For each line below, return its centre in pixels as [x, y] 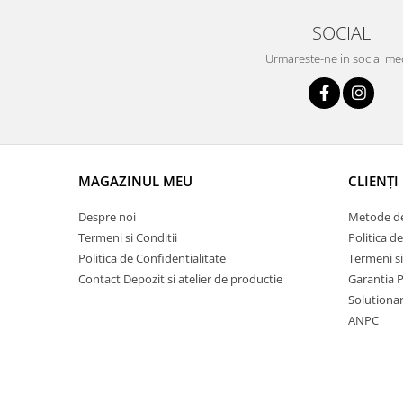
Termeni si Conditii [128, 238]
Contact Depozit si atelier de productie [180, 279]
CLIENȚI [373, 181]
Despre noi [107, 217]
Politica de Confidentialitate [152, 259]
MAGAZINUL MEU [135, 181]
